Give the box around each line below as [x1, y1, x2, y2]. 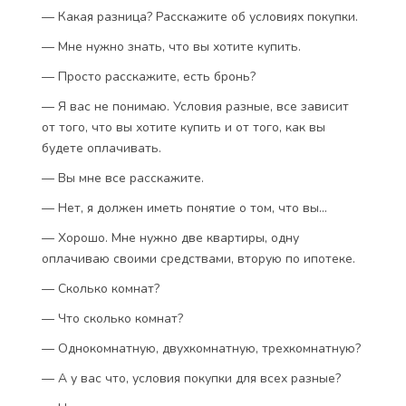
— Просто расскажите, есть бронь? [42, 68, 256, 85]
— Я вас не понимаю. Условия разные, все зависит [42, 98, 349, 115]
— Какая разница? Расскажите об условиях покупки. [42, 8, 358, 25]
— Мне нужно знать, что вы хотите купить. [42, 38, 301, 55]
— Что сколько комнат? [42, 310, 183, 327]
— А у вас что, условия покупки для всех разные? [42, 370, 341, 387]
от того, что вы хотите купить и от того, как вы [42, 119, 325, 136]
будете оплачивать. [42, 140, 161, 157]
